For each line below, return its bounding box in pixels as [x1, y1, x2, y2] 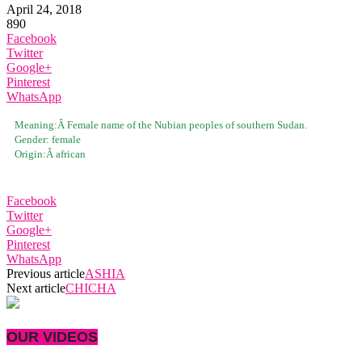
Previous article [6, 266, 85, 280]
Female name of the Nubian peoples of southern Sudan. [67, 118, 307, 131]
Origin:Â [15, 147, 56, 160]
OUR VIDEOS [6, 329, 98, 346]
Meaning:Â [15, 118, 67, 131]
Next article [6, 280, 65, 295]
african [56, 147, 86, 160]
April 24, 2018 [6, 2, 82, 16]
